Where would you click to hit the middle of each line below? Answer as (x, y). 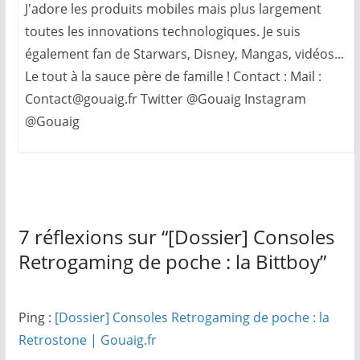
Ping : (36, 317)
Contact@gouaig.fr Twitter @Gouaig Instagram (165, 98)
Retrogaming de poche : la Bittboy (169, 261)
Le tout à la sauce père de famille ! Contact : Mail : (173, 76)
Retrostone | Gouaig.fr (87, 340)
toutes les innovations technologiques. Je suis (162, 31)
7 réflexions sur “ (93, 236)
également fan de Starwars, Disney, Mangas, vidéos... (184, 53)
